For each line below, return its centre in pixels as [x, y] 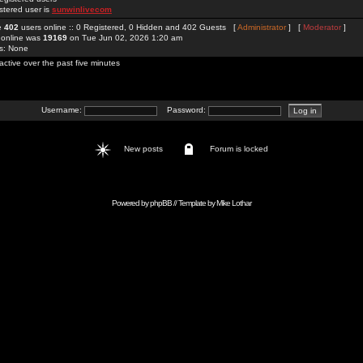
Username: [62, 110]
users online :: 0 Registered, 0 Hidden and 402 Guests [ [128, 27]
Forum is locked [243, 149]
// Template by [194, 203]
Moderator [322, 27]
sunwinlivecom [82, 9]
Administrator [262, 27]
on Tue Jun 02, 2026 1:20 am [125, 38]
